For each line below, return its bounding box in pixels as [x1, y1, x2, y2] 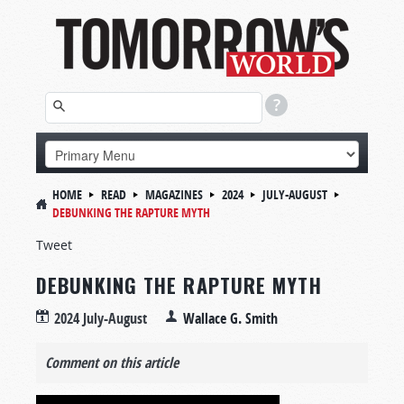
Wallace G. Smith [183, 308, 278, 328]
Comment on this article [45, 353, 179, 372]
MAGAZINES [145, 186, 203, 203]
